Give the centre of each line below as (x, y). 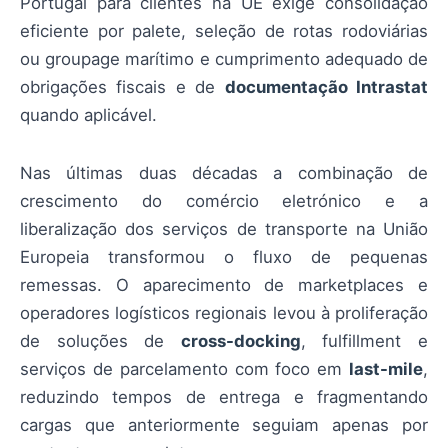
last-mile (386, 369)
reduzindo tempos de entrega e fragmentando (224, 397)
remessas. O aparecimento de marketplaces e (224, 285)
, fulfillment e (364, 341)
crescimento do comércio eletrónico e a (224, 201)
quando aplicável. (88, 115)
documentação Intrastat (326, 87)
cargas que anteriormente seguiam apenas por (224, 425)
